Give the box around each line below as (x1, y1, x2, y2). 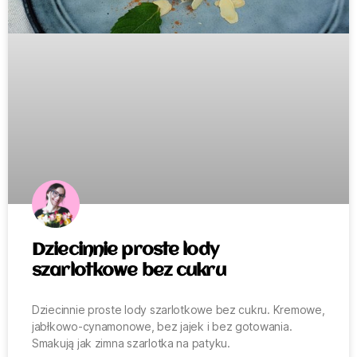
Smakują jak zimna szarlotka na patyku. (32, 335, 230, 350)
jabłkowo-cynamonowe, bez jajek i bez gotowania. (32, 319, 292, 333)
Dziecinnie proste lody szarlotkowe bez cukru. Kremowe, (32, 302, 325, 316)
